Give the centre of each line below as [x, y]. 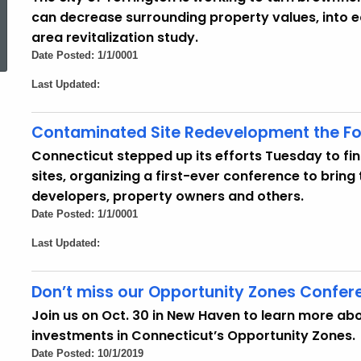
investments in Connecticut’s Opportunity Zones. [193, 335]
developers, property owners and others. [168, 197]
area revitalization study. [115, 37]
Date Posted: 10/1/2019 [87, 353]
